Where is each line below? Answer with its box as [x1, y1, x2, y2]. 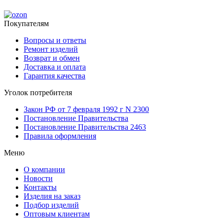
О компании [24, 165, 65, 174]
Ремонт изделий [24, 44, 78, 53]
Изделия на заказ [24, 191, 80, 200]
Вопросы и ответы [24, 36, 86, 44]
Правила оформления [24, 131, 96, 140]
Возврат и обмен [24, 53, 80, 62]
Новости [24, 174, 53, 183]
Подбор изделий [24, 200, 79, 209]
